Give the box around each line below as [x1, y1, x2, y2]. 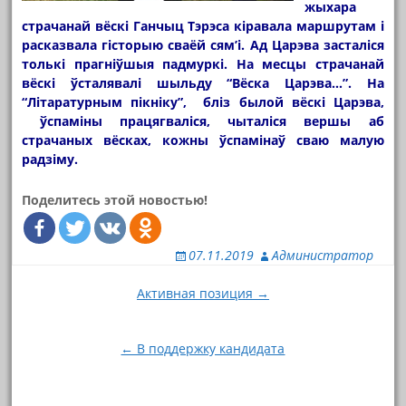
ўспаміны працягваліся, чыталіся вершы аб [22, 111, 384, 130]
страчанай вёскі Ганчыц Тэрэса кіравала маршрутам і [22, 16, 384, 34]
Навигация [11, 281, 97, 302]
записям [11, 319, 77, 340]
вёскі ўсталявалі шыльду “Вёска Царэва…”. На [22, 73, 384, 92]
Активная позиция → [136, 284, 269, 302]
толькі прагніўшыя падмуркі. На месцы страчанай [22, 54, 384, 72]
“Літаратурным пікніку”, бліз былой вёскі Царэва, [22, 92, 384, 111]
